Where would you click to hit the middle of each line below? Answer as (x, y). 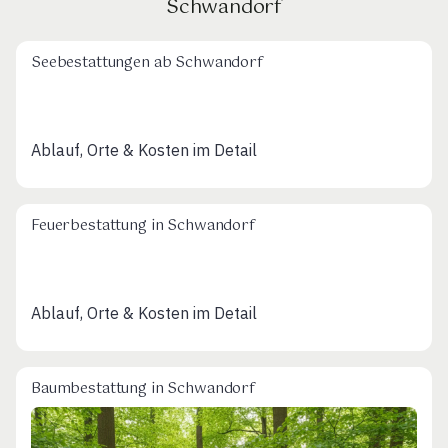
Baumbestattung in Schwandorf (143, 389)
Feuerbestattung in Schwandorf (143, 226)
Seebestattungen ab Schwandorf (147, 62)
